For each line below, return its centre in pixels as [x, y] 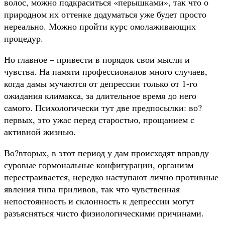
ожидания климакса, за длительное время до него [100, 95]
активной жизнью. [40, 131]
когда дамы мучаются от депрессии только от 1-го [101, 83]
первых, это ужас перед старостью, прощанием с [99, 119]
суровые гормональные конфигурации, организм [99, 164]
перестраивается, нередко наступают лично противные [111, 177]
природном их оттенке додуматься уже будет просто [105, 14]
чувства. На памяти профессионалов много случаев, [106, 71]
